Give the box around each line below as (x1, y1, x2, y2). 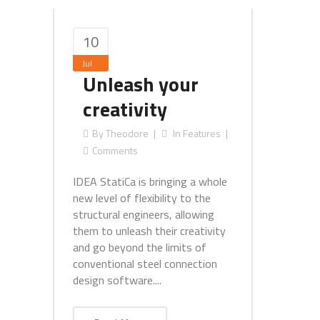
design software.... (73, 271, 161, 289)
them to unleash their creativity (73, 222, 226, 239)
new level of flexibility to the (73, 189, 211, 206)
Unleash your (83, 69, 199, 99)
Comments (92, 143, 138, 158)
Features (183, 126, 221, 141)
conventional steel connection (73, 255, 217, 272)
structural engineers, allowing (73, 206, 214, 223)
